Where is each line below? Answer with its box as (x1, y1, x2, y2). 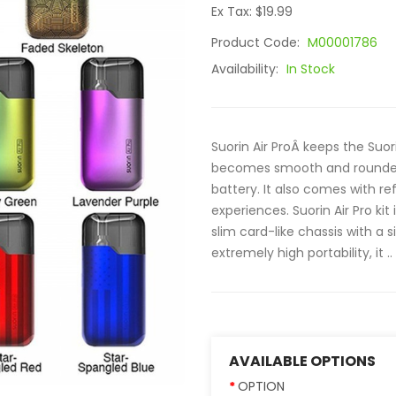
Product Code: (211, 34, 303, 51)
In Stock (286, 60, 335, 78)
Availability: (211, 60, 282, 78)
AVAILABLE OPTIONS (229, 351, 376, 371)
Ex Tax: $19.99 (211, 3, 293, 20)
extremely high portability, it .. (211, 244, 392, 262)
